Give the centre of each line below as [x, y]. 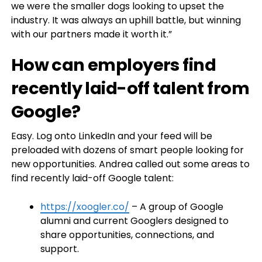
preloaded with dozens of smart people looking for [127, 150]
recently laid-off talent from [130, 89]
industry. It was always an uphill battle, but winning [126, 20]
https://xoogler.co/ [85, 207]
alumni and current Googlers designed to [134, 221]
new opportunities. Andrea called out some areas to [130, 164]
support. [59, 249]
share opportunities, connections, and [127, 235]
